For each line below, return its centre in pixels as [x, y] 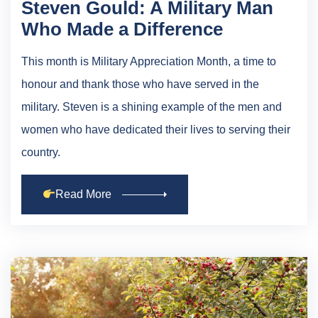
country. [41, 153]
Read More [84, 194]
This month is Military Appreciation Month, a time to [149, 62]
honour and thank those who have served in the [140, 84]
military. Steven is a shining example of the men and [152, 107]
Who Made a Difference [122, 29]
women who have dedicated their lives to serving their [156, 130]
